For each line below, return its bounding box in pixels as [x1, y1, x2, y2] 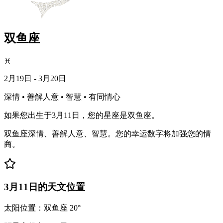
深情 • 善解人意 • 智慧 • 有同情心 [4, 92, 120, 101]
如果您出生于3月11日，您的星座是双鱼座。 [4, 111, 159, 119]
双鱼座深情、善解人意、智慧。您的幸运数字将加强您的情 [4, 129, 211, 138]
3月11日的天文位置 [4, 182, 85, 193]
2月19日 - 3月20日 [4, 74, 66, 83]
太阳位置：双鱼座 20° [4, 204, 81, 213]
